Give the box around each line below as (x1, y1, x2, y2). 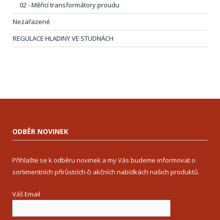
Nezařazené (13, 17, 50, 27)
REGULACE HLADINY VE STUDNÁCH (13, 34, 113, 43)
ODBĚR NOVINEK (12, 127, 68, 137)
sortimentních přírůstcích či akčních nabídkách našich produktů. (12, 167, 199, 177)
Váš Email (12, 190, 40, 199)
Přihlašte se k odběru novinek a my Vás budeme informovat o (12, 156, 195, 165)
